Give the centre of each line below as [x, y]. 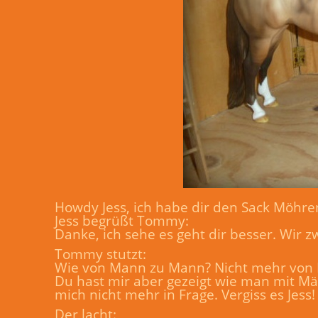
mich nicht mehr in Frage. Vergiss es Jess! [185, 294]
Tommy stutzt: [100, 254]
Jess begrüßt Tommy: [122, 220]
